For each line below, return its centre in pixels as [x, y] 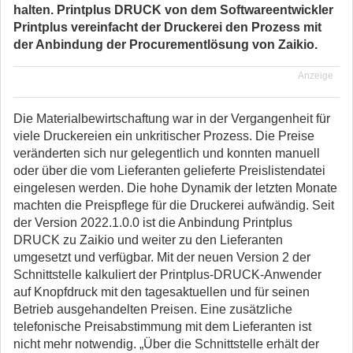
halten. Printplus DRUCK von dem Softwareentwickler [173, 10]
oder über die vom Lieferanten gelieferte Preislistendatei [169, 171]
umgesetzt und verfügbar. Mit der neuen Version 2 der [162, 257]
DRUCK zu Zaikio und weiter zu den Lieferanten [148, 240]
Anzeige [316, 76]
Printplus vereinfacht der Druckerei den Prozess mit [167, 27]
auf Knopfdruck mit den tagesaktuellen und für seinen [162, 292]
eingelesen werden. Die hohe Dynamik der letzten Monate [175, 188]
